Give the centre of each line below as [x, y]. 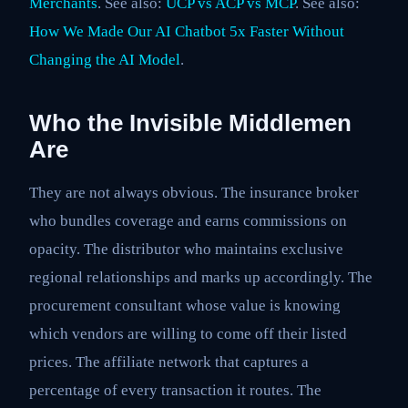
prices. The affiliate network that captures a [169, 362]
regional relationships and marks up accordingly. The [201, 277]
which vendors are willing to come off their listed [188, 333]
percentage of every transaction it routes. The [175, 390]
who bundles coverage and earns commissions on [188, 220]
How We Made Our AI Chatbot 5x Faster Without [187, 31]
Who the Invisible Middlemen [190, 122]
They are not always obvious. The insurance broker [194, 192]
